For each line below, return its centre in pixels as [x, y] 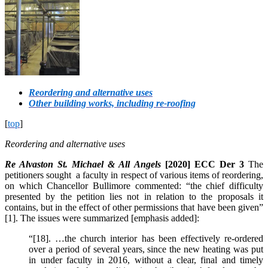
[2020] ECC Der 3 [205, 165]
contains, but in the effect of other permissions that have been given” [134, 208]
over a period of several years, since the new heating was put [146, 249]
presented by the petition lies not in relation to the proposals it [134, 197]
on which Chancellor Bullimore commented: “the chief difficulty [134, 186]
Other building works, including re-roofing [112, 103]
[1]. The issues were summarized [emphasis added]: [102, 218]
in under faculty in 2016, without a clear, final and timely [146, 260]
